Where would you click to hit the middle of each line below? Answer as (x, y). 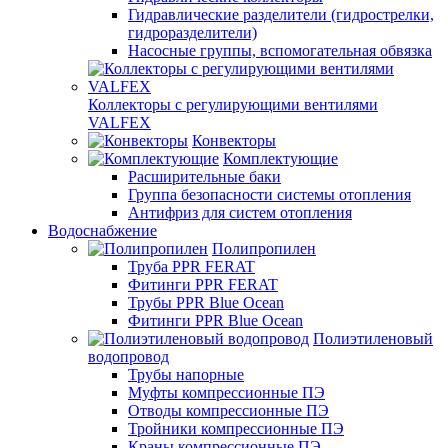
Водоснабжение (102, 230)
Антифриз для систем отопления (240, 212)
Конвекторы (234, 140)
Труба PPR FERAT (191, 266)
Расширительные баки (204, 176)
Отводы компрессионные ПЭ (228, 410)
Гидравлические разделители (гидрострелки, (281, 14)
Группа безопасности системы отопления (269, 194)
